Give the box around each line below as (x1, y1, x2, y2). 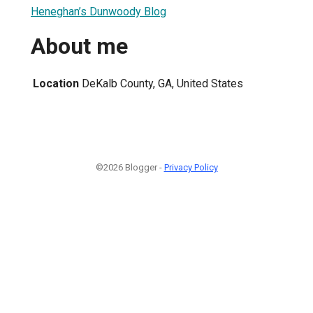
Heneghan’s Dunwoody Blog (31, 4, 166, 18)
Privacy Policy (163, 161, 218, 173)
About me (31, 33, 128, 60)
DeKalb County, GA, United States (82, 76, 243, 90)
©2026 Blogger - (95, 161, 164, 173)
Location (33, 76, 79, 90)
